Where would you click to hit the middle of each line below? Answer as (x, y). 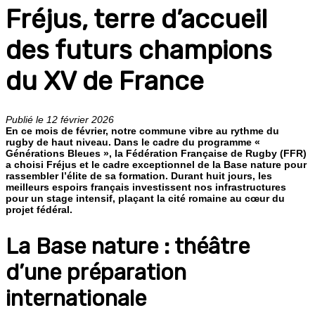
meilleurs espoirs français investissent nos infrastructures (146, 187)
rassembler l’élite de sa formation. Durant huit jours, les (139, 175)
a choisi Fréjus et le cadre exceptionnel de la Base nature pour (156, 164)
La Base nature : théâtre (128, 246)
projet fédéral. (39, 209)
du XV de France (105, 81)
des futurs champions (139, 50)
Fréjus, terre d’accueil (136, 19)
